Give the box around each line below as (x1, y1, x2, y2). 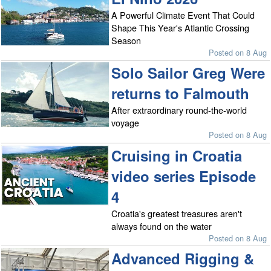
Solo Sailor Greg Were (111, 62, 266, 83)
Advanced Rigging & (111, 248, 255, 269)
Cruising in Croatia (111, 145, 243, 166)
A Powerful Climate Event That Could (111, 8, 255, 22)
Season (111, 34, 142, 47)
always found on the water (111, 219, 212, 232)
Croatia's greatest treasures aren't (111, 206, 243, 220)
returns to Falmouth (111, 83, 250, 104)
